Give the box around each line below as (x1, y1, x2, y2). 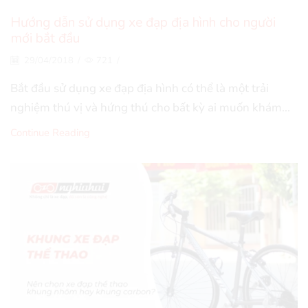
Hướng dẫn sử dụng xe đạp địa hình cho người (10, 13, 276, 32)
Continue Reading (10, 125, 90, 140)
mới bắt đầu (10, 29, 80, 48)
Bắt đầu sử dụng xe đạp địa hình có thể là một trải (10, 80, 269, 96)
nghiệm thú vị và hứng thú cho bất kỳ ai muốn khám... (10, 99, 290, 115)
